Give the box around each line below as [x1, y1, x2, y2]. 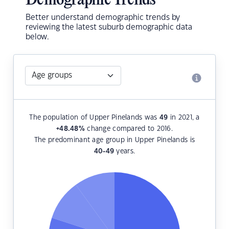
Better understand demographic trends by [26, 14, 180, 22]
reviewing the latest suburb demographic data [26, 24, 192, 32]
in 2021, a [168, 114, 200, 121]
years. [114, 148, 135, 155]
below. [26, 33, 49, 41]
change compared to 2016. [84, 126, 173, 132]
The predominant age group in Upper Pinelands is [34, 137, 195, 144]
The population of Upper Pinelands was [29, 114, 159, 121]
